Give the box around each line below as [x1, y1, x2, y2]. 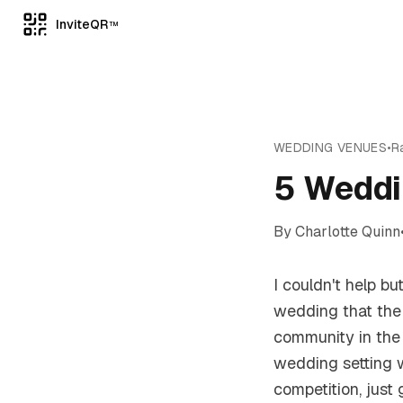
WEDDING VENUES [273, 139, 387, 156]
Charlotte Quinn [295, 222, 400, 241]
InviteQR [56, 16, 108, 32]
